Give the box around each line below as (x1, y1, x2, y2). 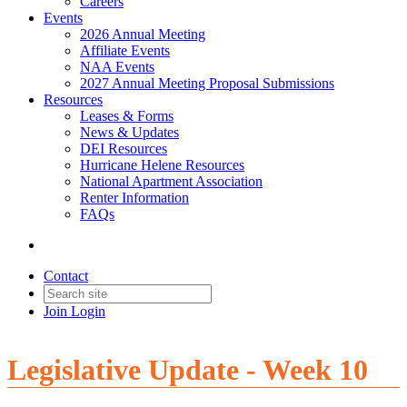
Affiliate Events (80, 43, 170, 58)
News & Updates (80, 124, 179, 140)
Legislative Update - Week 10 (7, 353, 368, 387)
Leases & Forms (80, 108, 174, 124)
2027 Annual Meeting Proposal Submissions (80, 75, 334, 91)
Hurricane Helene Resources (80, 157, 244, 173)
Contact (44, 268, 88, 283)
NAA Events (80, 59, 154, 74)
